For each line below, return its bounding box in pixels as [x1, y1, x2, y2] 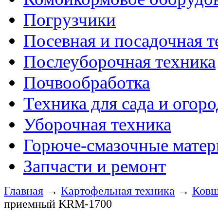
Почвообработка [23, 73, 150, 92]
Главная [4, 184, 43, 197]
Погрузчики [23, 10, 116, 30]
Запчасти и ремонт [23, 156, 166, 176]
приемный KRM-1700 [4, 198, 112, 210]
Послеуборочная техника [23, 52, 216, 72]
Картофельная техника [61, 184, 175, 197]
